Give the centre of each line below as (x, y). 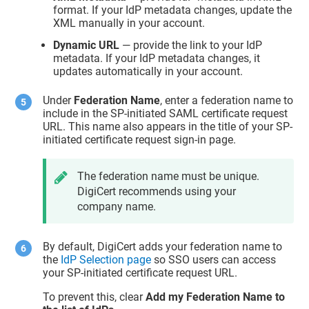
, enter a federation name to (227, 100)
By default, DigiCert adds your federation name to (163, 246)
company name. (117, 206)
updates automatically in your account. (148, 72)
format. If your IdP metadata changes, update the (173, 10)
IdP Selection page (106, 259)
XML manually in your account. (129, 23)
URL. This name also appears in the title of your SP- (168, 126)
